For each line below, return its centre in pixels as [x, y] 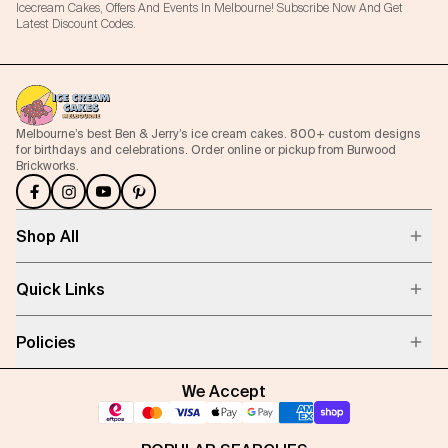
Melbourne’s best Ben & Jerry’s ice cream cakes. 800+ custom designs [218, 133]
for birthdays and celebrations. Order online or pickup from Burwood [206, 149]
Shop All [47, 236]
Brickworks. [47, 165]
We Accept [224, 391]
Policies [46, 342]
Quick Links [60, 289]
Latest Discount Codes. [76, 24]
